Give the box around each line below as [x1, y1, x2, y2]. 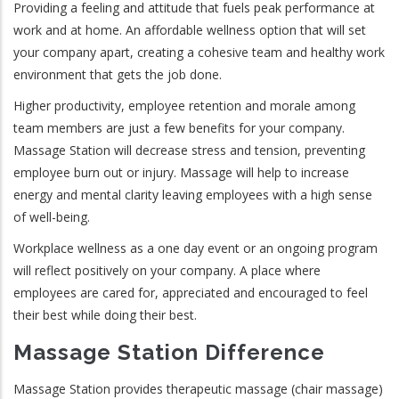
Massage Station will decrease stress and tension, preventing [13, 142, 365, 159]
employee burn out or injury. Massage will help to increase [13, 164, 349, 181]
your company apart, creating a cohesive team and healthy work [13, 44, 385, 61]
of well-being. [13, 208, 90, 225]
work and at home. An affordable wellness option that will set [13, 21, 366, 38]
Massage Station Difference [13, 338, 325, 365]
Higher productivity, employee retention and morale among [13, 97, 355, 114]
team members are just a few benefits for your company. [13, 119, 345, 136]
